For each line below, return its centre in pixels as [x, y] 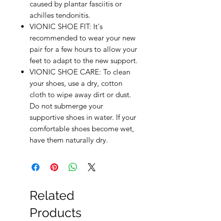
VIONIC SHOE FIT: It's [66, 26]
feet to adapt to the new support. [84, 60]
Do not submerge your [66, 106]
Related [52, 195]
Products [55, 212]
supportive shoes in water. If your [83, 117]
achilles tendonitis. [60, 15]
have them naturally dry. [69, 140]
